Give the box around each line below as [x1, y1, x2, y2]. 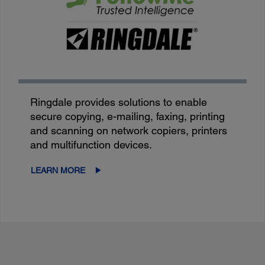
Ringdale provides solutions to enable [30, 95, 208, 108]
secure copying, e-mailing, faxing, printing [30, 109, 225, 122]
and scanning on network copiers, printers [30, 124, 228, 137]
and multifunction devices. [30, 138, 153, 151]
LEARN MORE [31, 165, 86, 175]
